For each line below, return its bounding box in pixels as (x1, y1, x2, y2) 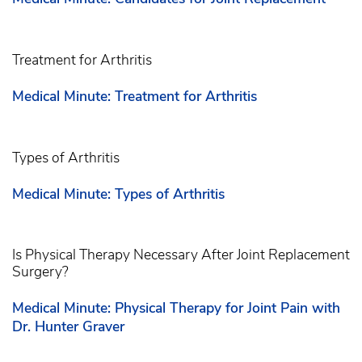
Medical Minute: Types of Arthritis (12, 183, 225, 204)
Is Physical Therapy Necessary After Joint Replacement (12, 245, 350, 265)
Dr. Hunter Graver (12, 317, 124, 337)
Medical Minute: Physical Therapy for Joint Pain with (12, 298, 340, 318)
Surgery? (12, 262, 69, 282)
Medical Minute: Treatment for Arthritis (12, 86, 257, 106)
